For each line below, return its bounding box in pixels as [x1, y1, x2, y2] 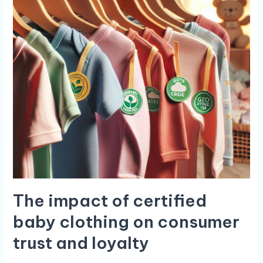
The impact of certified [12, 190, 207, 211]
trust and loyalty [12, 232, 149, 253]
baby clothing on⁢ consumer [12, 211, 240, 232]
